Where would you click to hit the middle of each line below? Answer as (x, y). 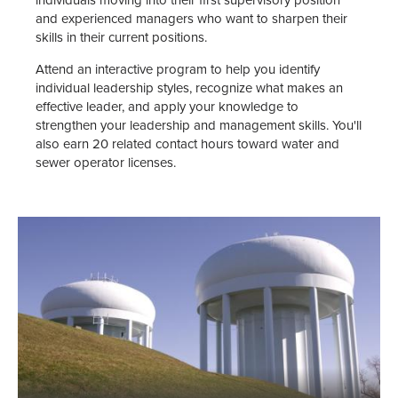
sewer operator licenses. (106, 163)
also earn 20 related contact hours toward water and (187, 144)
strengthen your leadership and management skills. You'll (199, 125)
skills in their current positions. (121, 37)
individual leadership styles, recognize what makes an (189, 88)
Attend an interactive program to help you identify (178, 69)
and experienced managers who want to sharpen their (191, 19)
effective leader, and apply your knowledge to (167, 107)
